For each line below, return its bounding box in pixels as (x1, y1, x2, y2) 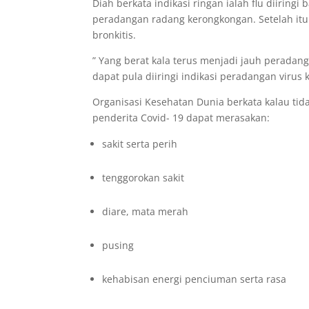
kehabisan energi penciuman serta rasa (102, 272, 287, 286)
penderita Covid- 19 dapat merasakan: (92, 111, 270, 124)
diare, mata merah (102, 205, 189, 218)
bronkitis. (92, 28, 137, 41)
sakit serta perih (102, 137, 178, 150)
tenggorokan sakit (102, 171, 185, 184)
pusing (102, 239, 134, 252)
